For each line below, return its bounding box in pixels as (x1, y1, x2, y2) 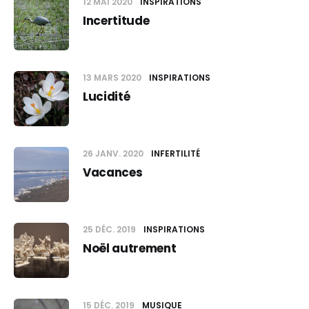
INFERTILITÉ (151, 148, 200, 159)
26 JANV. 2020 (83, 148, 146, 159)
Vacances (83, 164, 143, 181)
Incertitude (83, 12, 150, 29)
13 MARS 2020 (83, 72, 143, 83)
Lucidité (83, 88, 130, 105)
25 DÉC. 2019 (83, 223, 138, 235)
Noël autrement (83, 240, 177, 257)
